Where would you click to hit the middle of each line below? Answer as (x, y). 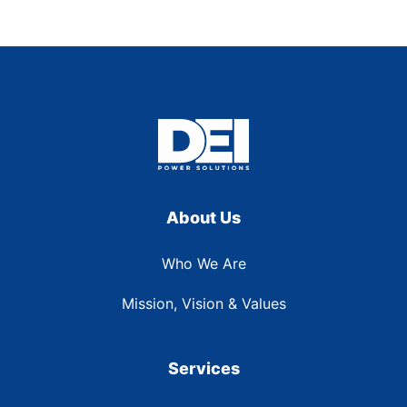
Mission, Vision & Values (203, 304)
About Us (203, 218)
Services (203, 369)
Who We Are (203, 264)
